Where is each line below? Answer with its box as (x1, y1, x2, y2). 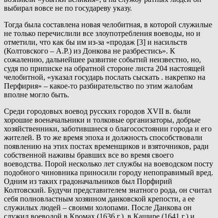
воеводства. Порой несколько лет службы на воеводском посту (4, 160, 213, 168)
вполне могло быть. (4, 91, 69, 99)
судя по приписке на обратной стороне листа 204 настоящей (4, 64, 205, 73)
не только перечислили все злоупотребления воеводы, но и (4, 29, 200, 38)
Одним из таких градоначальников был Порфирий (4, 177, 172, 186)
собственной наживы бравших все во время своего (4, 151, 174, 160)
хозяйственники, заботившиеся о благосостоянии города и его (4, 125, 212, 133)
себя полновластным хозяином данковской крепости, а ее (4, 195, 195, 203)
